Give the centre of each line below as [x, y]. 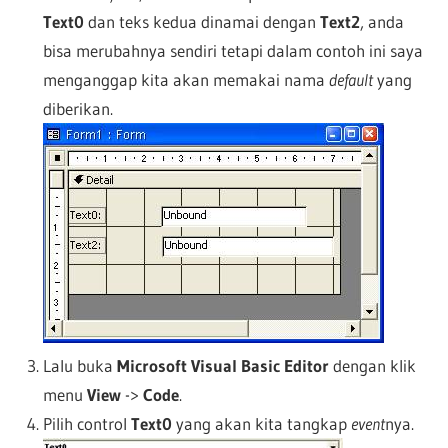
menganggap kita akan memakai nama [185, 79]
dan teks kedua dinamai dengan [201, 21]
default [350, 79]
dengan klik [372, 365]
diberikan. [77, 108]
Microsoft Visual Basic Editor [222, 365]
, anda [381, 21]
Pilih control [86, 423]
